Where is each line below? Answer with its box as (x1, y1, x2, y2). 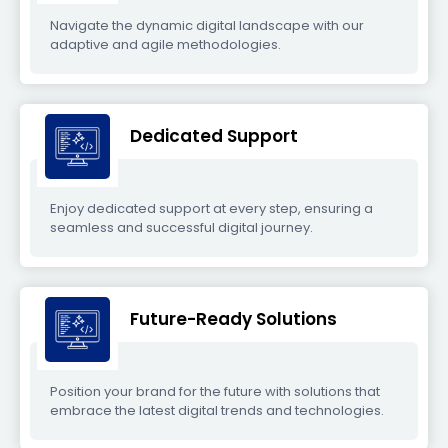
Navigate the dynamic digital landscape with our (50, 16, 364, 35)
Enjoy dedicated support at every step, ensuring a (50, 199, 373, 218)
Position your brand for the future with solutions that (50, 382, 380, 401)
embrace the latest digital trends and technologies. (50, 401, 384, 420)
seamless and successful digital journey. (50, 218, 313, 237)
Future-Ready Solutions (130, 307, 337, 331)
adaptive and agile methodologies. (50, 35, 281, 54)
